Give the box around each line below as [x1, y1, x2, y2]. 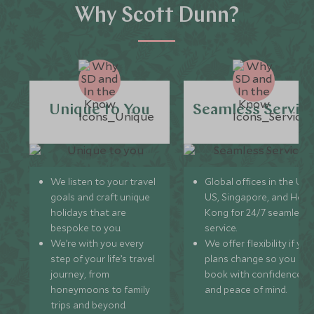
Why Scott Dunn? [75, 6, 239, 27]
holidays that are [50, 206, 127, 219]
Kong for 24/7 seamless [205, 206, 310, 219]
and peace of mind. [205, 283, 287, 296]
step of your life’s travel [50, 252, 156, 265]
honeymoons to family [50, 283, 151, 296]
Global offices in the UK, [205, 175, 313, 188]
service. [205, 221, 238, 234]
